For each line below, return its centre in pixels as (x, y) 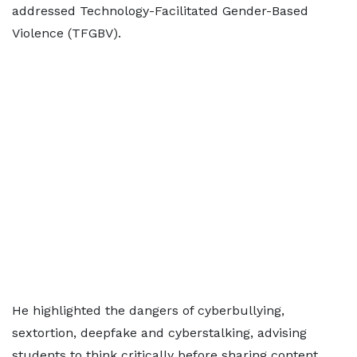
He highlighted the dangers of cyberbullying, (148, 311)
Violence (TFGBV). (67, 33)
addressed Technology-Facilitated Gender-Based (160, 11)
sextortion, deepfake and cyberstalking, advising (159, 333)
